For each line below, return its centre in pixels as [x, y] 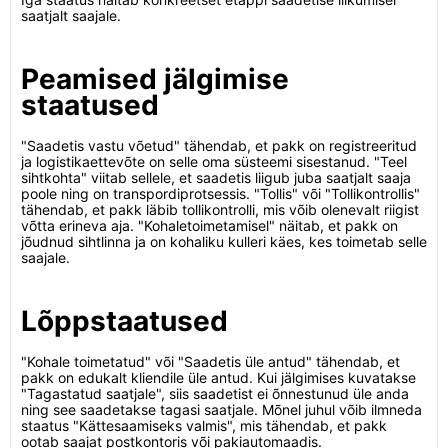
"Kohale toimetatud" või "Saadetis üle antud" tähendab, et [210, 361]
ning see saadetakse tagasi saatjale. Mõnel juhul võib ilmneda [221, 409]
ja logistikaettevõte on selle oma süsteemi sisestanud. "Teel [214, 161]
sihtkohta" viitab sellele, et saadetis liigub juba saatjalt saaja [216, 177]
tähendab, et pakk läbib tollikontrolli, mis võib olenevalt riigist [220, 209]
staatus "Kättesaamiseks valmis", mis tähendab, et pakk [204, 425]
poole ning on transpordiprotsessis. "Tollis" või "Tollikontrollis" [220, 193]
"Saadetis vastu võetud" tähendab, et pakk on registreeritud [219, 145]
